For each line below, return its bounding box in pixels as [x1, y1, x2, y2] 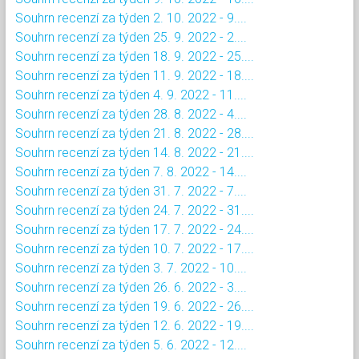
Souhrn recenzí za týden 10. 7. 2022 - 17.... [15, 240, 254, 256]
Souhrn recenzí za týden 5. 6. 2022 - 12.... [15, 337, 247, 353]
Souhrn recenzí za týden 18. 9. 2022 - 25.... [15, 48, 254, 64]
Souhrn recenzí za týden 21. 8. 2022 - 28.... [15, 125, 254, 141]
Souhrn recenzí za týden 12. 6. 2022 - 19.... [15, 317, 254, 333]
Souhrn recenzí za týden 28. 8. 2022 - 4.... [15, 106, 247, 122]
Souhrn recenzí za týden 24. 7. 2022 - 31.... [15, 202, 254, 218]
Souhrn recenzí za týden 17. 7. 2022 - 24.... [15, 221, 254, 237]
